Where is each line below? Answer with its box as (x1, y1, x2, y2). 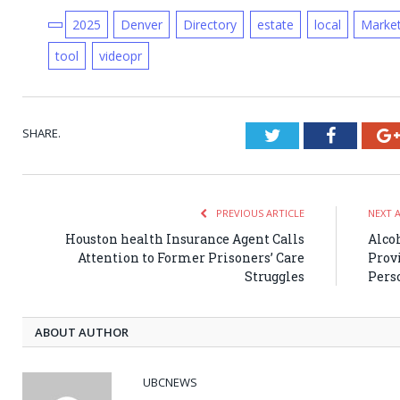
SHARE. (22, 125, 61, 142)
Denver (121, 16, 163, 34)
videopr (98, 47, 142, 65)
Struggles (245, 268, 304, 286)
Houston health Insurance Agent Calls (65, 230, 304, 248)
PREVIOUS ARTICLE (213, 206, 304, 221)
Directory (183, 16, 237, 34)
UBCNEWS (143, 374, 197, 391)
